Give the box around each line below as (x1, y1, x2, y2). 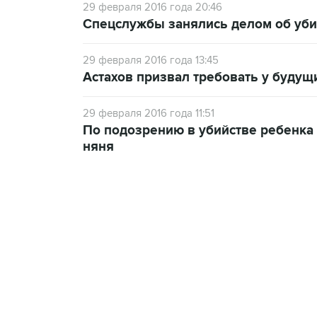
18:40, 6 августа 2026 (144, 248, 234, 259)
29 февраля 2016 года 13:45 (83, 54, 219, 67)
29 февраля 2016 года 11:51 (83, 107, 214, 120)
